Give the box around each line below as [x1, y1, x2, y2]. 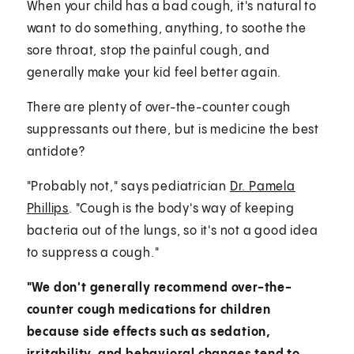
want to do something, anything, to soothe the [26, 21, 307, 36]
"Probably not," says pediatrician [26, 179, 230, 194]
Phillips [26, 201, 70, 216]
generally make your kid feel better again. [26, 66, 282, 80]
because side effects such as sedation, [26, 325, 271, 339]
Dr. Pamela [229, 179, 296, 194]
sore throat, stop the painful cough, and [26, 43, 270, 58]
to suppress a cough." [26, 246, 160, 260]
